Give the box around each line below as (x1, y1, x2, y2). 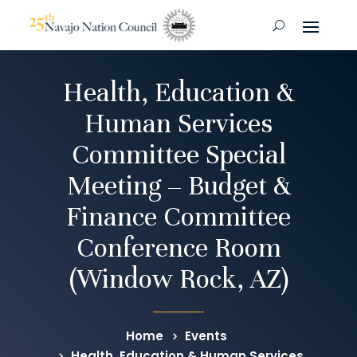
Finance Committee (66, 200, 291, 234)
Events (184, 328, 227, 345)
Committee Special (71, 138, 286, 172)
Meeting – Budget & (66, 169, 291, 203)
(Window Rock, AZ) (69, 262, 288, 296)
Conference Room (76, 231, 281, 265)
